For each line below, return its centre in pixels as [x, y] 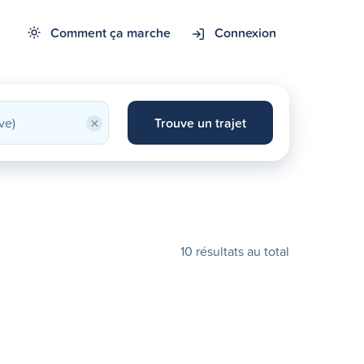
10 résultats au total [235, 251]
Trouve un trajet [200, 123]
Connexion [245, 32]
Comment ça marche [110, 32]
